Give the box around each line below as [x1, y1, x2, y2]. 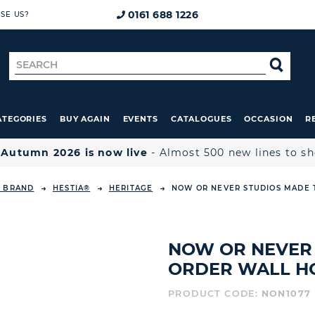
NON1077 [261, 288, 311, 299]
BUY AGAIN [59, 114, 110, 124]
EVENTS [122, 114, 159, 124]
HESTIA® [52, 184, 91, 193]
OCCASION [244, 114, 293, 124]
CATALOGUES [170, 114, 232, 124]
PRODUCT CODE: [168, 288, 262, 299]
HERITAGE [108, 184, 153, 193]
